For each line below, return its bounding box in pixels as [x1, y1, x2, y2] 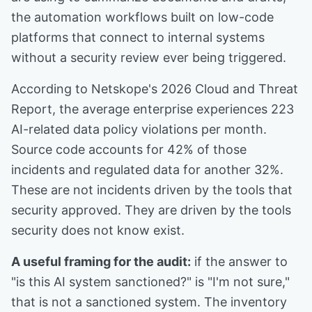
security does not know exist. [11, 223, 185, 237]
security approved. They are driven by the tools [11, 203, 291, 217]
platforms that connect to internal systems [11, 30, 265, 45]
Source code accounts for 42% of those [11, 142, 247, 157]
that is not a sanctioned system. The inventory [11, 295, 287, 309]
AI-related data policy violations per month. [11, 122, 267, 136]
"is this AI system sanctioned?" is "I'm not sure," [11, 274, 290, 289]
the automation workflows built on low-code [11, 10, 274, 24]
